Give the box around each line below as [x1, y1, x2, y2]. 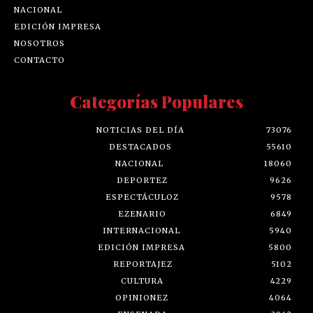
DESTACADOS [108, 142, 172, 152]
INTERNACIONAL [103, 226, 180, 236]
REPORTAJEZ [112, 259, 173, 270]
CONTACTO [14, 55, 65, 66]
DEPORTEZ [116, 175, 168, 186]
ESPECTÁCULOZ [105, 192, 179, 203]
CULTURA [121, 276, 163, 286]
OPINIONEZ [115, 293, 168, 303]
